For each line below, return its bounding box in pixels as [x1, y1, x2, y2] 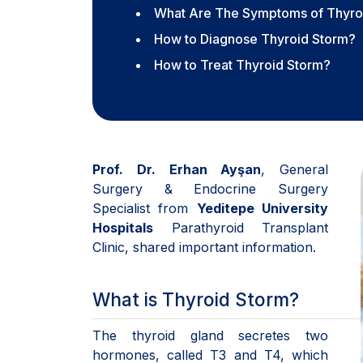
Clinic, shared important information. [92, 239, 316, 255]
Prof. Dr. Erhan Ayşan [92, 161, 262, 177]
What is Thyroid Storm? [92, 288, 299, 310]
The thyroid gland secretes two [92, 327, 328, 344]
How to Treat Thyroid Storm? [154, 57, 331, 73]
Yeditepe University [196, 200, 329, 216]
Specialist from [92, 200, 197, 216]
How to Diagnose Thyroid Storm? [154, 31, 356, 47]
